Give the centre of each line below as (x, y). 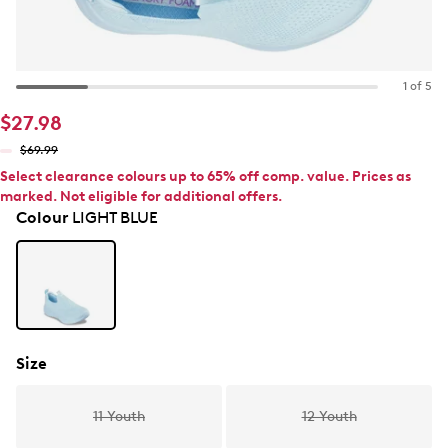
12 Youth (329, 416)
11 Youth (119, 416)
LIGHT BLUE (113, 217)
